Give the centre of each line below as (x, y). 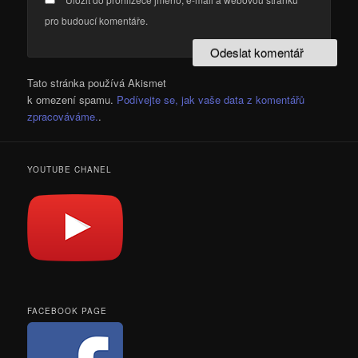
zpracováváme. (63, 116)
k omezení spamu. (72, 99)
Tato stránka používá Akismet (97, 82)
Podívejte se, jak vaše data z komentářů (211, 99)
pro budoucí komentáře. (97, 21)
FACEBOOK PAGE (68, 311)
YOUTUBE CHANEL (70, 169)
